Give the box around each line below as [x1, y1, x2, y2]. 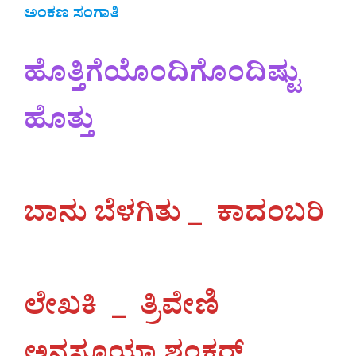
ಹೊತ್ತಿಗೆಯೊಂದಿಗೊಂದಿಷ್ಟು [24, 55, 300, 103]
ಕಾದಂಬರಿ [216, 194, 324, 242]
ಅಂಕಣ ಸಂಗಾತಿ [24, 3, 119, 29]
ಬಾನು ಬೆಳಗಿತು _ [24, 194, 216, 242]
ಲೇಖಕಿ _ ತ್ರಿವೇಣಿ [24, 287, 226, 335]
